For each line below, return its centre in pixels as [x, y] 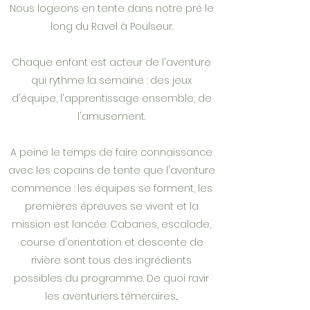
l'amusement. [111, 116]
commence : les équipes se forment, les [111, 188]
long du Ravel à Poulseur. [111, 26]
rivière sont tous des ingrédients [111, 260]
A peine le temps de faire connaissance [111, 152]
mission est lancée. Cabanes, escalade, [111, 224]
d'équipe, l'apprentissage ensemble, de [111, 98]
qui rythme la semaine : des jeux [111, 80]
